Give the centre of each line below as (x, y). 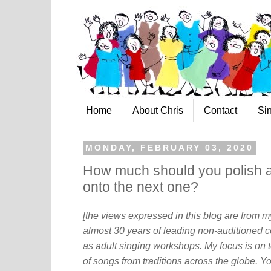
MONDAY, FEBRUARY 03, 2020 (170, 148)
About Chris (158, 110)
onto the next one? (141, 187)
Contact (220, 110)
